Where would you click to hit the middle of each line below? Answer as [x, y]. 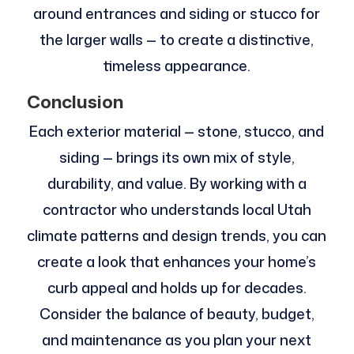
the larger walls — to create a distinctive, [177, 39]
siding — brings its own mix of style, [177, 157]
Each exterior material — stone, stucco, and [177, 131]
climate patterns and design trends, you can [177, 235]
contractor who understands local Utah [177, 209]
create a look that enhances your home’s [177, 261]
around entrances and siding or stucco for [177, 13]
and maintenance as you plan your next [177, 339]
